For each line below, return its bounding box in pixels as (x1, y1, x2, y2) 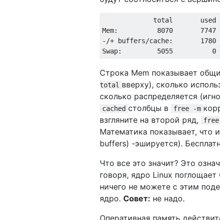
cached (102, 104, 126, 112)
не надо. (150, 193, 185, 203)
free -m (173, 104, 201, 112)
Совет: (123, 193, 150, 203)
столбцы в (128, 103, 171, 113)
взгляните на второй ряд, (100, 114, 201, 125)
